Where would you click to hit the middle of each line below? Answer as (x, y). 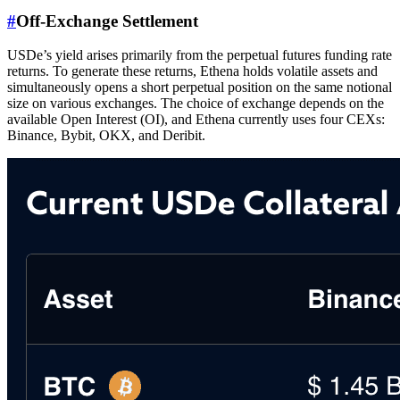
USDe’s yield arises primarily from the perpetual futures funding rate (200, 55)
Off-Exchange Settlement (107, 21)
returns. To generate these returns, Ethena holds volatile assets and (192, 71)
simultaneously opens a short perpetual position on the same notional (200, 87)
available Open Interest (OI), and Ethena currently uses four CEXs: (196, 120)
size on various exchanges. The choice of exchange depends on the (196, 104)
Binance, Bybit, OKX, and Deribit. (106, 136)
